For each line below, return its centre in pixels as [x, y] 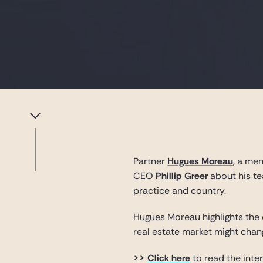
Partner [151, 161]
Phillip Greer [182, 176]
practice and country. [180, 190]
